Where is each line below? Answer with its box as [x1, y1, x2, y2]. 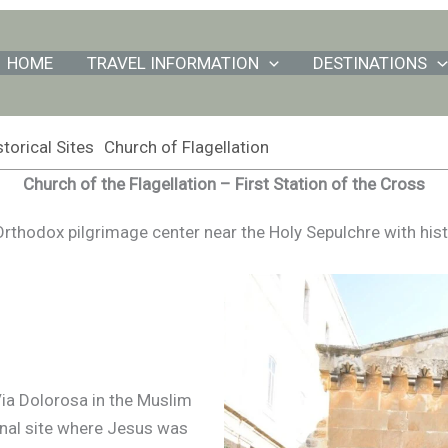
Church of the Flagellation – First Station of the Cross [23, 174, 425, 194]
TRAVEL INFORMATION [87, 53, 260, 73]
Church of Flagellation [103, 137, 269, 157]
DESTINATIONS [313, 53, 428, 73]
